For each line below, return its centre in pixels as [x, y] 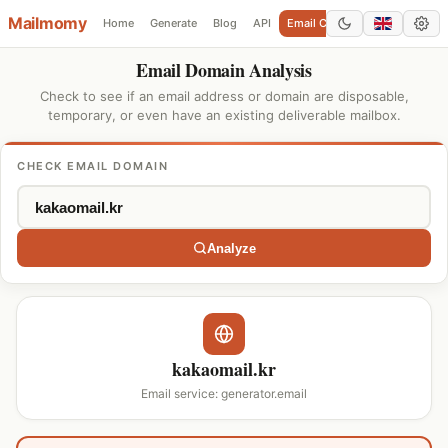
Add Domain [410, 23]
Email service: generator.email [224, 393]
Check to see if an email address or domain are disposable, [224, 96]
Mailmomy [47, 23]
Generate [173, 23]
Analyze [231, 248]
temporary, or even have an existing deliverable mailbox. [224, 115]
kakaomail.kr [224, 369]
